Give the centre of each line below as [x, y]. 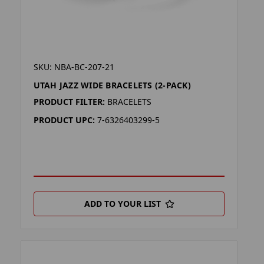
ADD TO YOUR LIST [122, 204]
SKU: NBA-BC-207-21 [74, 67]
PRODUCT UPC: [64, 120]
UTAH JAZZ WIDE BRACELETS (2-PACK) [112, 85]
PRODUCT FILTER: [69, 102]
